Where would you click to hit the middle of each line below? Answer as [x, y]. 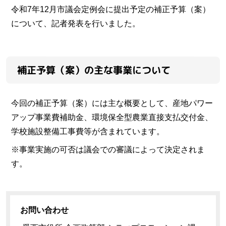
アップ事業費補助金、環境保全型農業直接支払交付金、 [112, 117]
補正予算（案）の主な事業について [94, 70]
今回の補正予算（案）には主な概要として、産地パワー [112, 103]
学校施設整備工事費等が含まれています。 [88, 131]
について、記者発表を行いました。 [76, 23]
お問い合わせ [44, 210]
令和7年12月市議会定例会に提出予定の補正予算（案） [111, 9]
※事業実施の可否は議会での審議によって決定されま [108, 149]
